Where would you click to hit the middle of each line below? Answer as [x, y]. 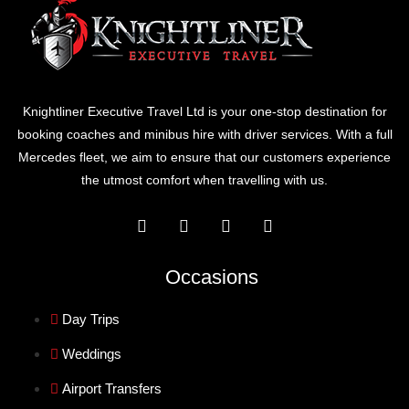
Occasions [211, 277]
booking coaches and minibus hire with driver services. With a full [204, 134]
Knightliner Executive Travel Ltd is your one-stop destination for [204, 111]
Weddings [92, 353]
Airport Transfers [112, 388]
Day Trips [91, 319]
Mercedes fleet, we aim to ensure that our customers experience [204, 157]
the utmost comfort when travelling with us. [204, 179]
